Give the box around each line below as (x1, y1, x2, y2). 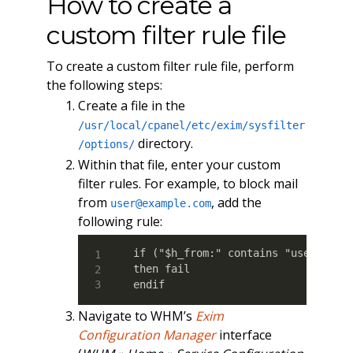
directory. (134, 135, 193, 153)
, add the (210, 193, 262, 211)
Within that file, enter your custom (77, 155, 281, 173)
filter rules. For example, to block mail (77, 174, 298, 192)
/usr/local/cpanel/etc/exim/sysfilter (77, 119, 305, 132)
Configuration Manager (77, 326, 216, 344)
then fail (133, 262, 191, 276)
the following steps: (46, 76, 162, 94)
